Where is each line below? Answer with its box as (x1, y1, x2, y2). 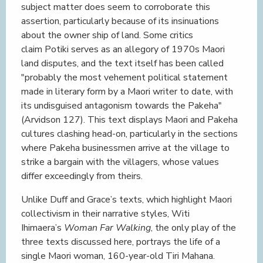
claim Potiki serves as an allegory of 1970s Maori (21, 43, 225, 56)
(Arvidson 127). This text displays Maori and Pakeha (21, 113, 238, 126)
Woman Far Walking (64, 221, 151, 234)
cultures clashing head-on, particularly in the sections (21, 127, 238, 140)
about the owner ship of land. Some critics (21, 29, 193, 42)
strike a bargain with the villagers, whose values (21, 156, 219, 168)
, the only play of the (151, 221, 236, 234)
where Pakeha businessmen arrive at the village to (21, 141, 230, 154)
